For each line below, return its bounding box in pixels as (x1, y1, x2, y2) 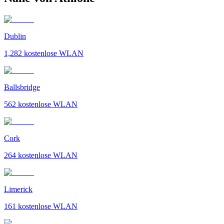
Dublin (4, 31, 26, 40)
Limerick (4, 184, 32, 193)
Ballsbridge (4, 82, 40, 91)
